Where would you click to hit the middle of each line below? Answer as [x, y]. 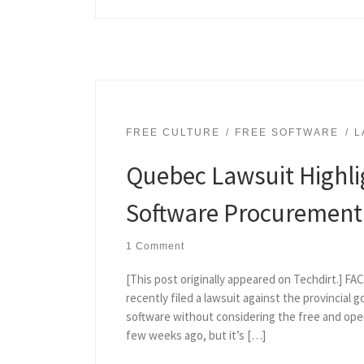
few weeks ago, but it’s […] [195, 336]
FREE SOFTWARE [287, 133]
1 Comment [155, 247]
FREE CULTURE [173, 133]
